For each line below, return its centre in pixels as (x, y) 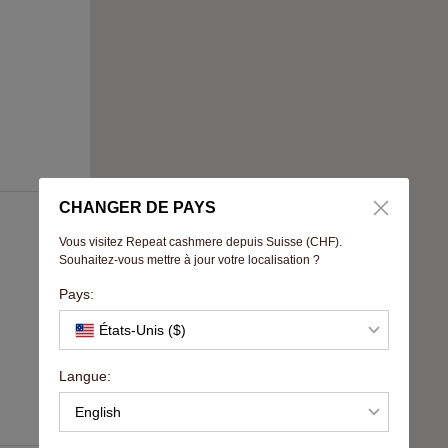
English (98, 412)
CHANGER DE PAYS (137, 207)
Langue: (85, 376)
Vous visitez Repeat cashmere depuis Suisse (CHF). (200, 242)
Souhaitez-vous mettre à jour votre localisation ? (189, 260)
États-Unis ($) (142, 330)
